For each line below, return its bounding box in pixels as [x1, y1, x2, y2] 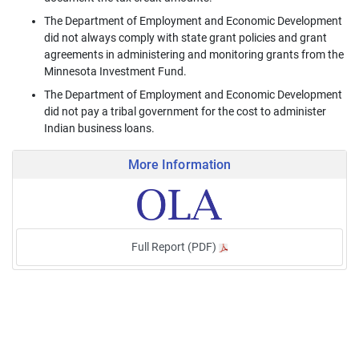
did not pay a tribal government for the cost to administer [44, 104, 326, 118]
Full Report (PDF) [131, 240, 219, 253]
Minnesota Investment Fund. [44, 64, 187, 78]
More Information [128, 156, 231, 172]
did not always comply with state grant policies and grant [44, 30, 327, 44]
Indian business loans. [44, 121, 155, 135]
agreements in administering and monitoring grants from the [44, 47, 344, 61]
